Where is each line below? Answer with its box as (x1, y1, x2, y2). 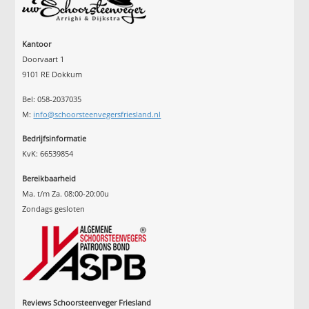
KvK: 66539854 (22, 148, 74, 159)
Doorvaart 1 (22, 54, 65, 65)
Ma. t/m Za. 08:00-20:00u (22, 188, 110, 199)
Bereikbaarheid (22, 172, 77, 183)
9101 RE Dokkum (22, 69, 83, 80)
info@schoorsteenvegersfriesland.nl (33, 108, 161, 119)
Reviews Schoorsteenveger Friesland (22, 297, 152, 308)
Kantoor (22, 39, 52, 50)
